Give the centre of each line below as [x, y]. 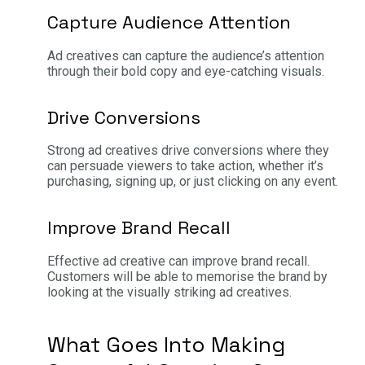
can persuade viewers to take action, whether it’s [185, 166]
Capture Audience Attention [169, 22]
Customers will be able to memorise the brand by [187, 276]
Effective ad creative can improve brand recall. [178, 261]
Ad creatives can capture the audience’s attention [186, 55]
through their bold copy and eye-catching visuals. [187, 71]
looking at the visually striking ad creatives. [169, 292]
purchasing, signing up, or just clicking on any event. [194, 182]
